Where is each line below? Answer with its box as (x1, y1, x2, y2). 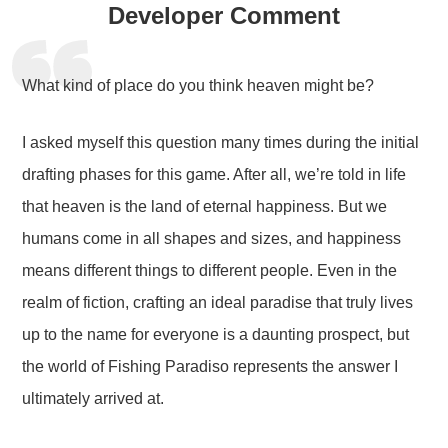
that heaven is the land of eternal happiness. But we (22, 197, 388, 215)
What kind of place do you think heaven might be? (22, 76, 375, 94)
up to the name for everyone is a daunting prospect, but (22, 325, 410, 343)
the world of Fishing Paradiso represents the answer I (22, 357, 399, 375)
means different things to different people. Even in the (22, 261, 398, 279)
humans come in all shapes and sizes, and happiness (22, 229, 402, 247)
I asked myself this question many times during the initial (22, 133, 420, 151)
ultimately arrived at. (22, 389, 165, 407)
